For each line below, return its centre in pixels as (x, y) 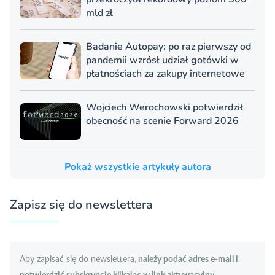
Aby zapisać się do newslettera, (78, 259)
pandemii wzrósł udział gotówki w (162, 60)
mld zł (99, 13)
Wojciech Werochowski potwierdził (165, 107)
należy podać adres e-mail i (187, 259)
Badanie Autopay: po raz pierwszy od (168, 46)
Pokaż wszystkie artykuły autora (137, 167)
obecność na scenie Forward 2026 (162, 121)
